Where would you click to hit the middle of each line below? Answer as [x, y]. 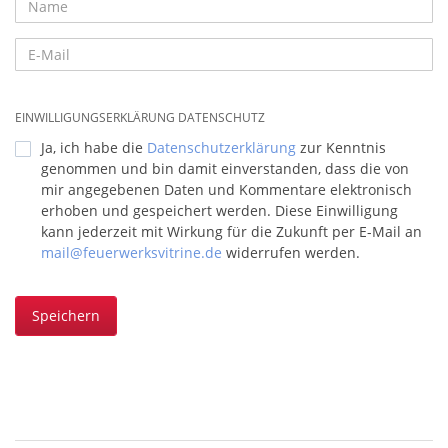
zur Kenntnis [341, 147]
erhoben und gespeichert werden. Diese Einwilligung [219, 210]
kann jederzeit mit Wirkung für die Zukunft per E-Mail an [231, 231]
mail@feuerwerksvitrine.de [131, 252]
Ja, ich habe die [94, 147]
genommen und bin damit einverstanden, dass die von [225, 168]
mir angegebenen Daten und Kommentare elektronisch [226, 189]
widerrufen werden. [291, 252]
